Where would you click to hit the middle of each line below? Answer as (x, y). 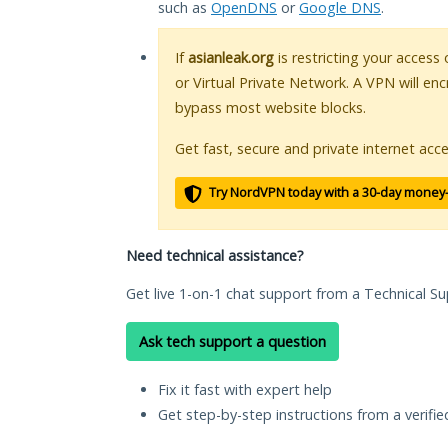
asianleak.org (231, 58)
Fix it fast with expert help (245, 390)
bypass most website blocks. (270, 108)
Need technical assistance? (215, 256)
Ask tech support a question (232, 342)
